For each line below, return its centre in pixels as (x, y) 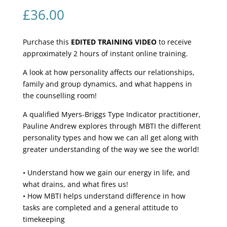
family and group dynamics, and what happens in (107, 84)
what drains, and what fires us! (75, 184)
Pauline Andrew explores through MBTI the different (111, 126)
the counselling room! (60, 96)
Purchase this (47, 42)
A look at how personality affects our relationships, (108, 72)
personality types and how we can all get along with (110, 138)
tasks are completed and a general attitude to (100, 208)
